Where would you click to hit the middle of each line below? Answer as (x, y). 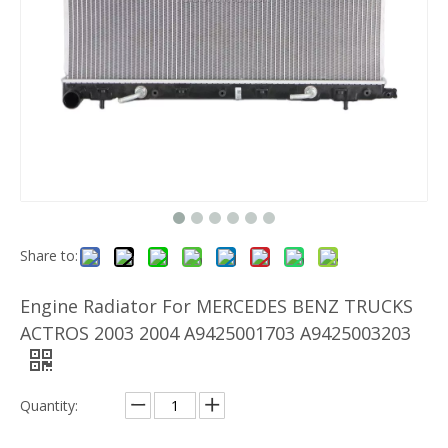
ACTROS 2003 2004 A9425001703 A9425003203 (215, 333)
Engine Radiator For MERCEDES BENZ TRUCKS (216, 306)
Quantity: (49, 405)
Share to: (49, 255)
